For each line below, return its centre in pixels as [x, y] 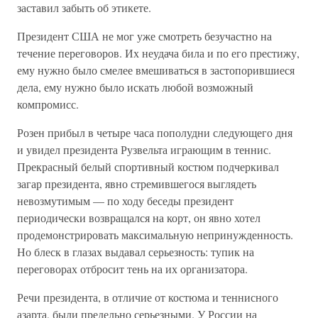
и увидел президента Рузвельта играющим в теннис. [144, 149]
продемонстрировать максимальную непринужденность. [155, 235]
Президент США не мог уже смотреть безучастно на [144, 36]
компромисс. [48, 104]
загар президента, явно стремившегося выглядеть [137, 183]
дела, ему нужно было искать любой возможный [135, 87]
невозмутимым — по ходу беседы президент [125, 201]
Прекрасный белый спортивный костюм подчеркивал [148, 166]
